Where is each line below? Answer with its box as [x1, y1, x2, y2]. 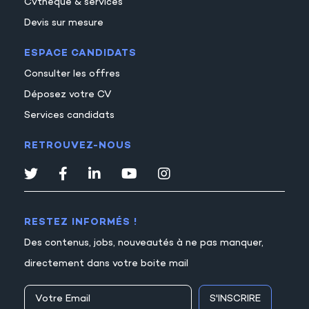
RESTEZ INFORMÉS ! [24, 216, 137, 228]
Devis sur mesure [24, 17, 103, 29]
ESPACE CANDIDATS [24, 47, 137, 59]
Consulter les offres [24, 68, 120, 80]
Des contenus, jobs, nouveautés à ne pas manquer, [24, 237, 263, 249]
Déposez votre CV [24, 88, 112, 101]
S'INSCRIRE [210, 292, 261, 305]
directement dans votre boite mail [24, 257, 188, 270]
